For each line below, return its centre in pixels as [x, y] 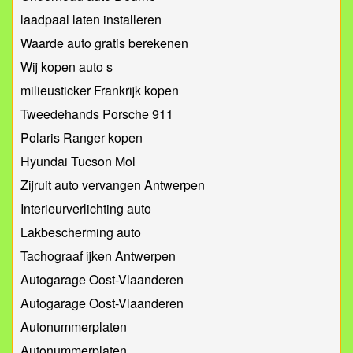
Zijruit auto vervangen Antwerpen [113, 185]
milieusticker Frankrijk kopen [100, 91]
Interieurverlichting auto [86, 209]
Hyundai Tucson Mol [78, 162]
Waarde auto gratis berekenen [104, 43]
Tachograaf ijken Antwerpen [98, 256]
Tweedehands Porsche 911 [97, 114]
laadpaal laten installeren [91, 20]
